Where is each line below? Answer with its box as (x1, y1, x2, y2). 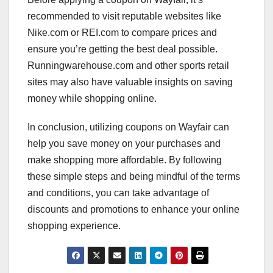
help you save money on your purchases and (27, 138, 221, 149)
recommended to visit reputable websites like (27, 10, 221, 21)
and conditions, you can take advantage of (27, 187, 209, 198)
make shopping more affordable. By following (27, 154, 222, 165)
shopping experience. (27, 220, 121, 231)
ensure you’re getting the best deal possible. (27, 43, 218, 54)
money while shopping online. (27, 93, 157, 104)
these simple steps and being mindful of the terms (27, 171, 240, 182)
